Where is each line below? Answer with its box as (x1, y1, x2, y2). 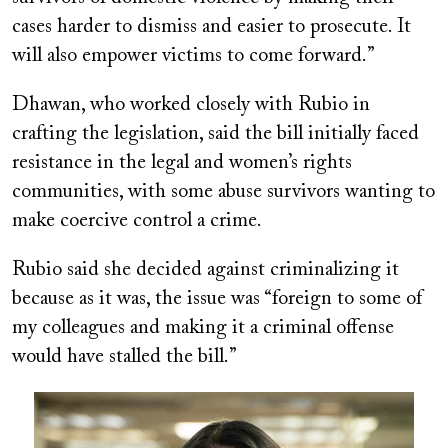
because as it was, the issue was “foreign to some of (12, 289, 422, 310)
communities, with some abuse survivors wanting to (12, 182, 435, 203)
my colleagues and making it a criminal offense (12, 318, 394, 339)
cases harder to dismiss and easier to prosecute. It (12, 17, 411, 38)
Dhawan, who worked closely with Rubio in (12, 95, 370, 116)
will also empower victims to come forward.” (12, 46, 375, 67)
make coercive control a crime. (12, 211, 262, 232)
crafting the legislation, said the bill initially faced (12, 124, 419, 145)
